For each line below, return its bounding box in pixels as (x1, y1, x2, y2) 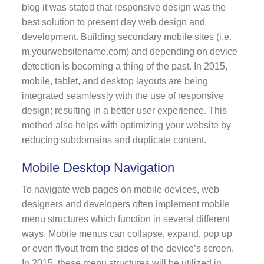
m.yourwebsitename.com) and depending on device (21, 46, 237, 57)
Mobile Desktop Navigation (21, 160, 174, 175)
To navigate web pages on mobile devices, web (21, 184, 219, 194)
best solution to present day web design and (21, 16, 205, 27)
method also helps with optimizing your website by (21, 120, 231, 130)
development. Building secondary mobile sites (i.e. (21, 31, 232, 42)
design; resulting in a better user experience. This (21, 105, 227, 115)
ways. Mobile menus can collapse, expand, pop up (21, 228, 232, 239)
